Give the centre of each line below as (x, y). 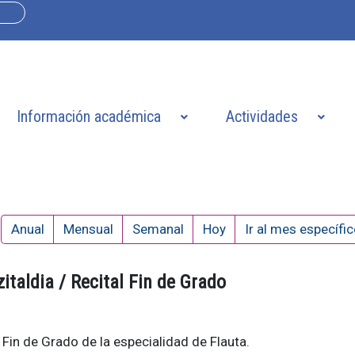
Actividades (261, 117)
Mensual (89, 229)
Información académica (88, 117)
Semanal (158, 229)
